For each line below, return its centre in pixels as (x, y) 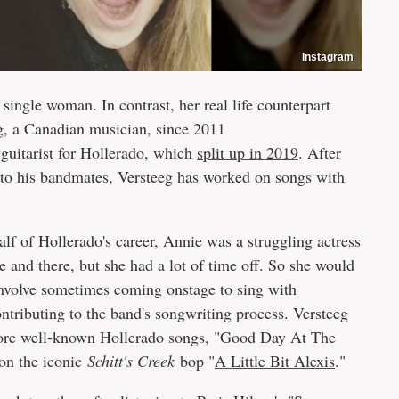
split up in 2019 (248, 152)
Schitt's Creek (134, 360)
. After (320, 152)
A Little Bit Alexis (275, 360)
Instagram (328, 57)
